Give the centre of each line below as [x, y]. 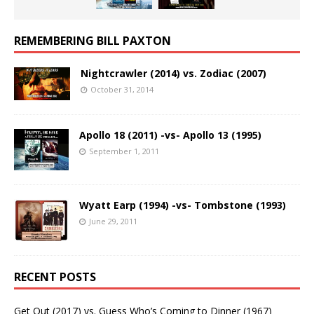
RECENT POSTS [55, 277]
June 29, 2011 [113, 221]
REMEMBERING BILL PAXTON [93, 41]
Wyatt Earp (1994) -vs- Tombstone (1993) [183, 205]
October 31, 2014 [122, 90]
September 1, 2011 [124, 151]
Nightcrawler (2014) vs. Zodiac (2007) [173, 74]
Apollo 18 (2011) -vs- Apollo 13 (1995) [170, 135]
